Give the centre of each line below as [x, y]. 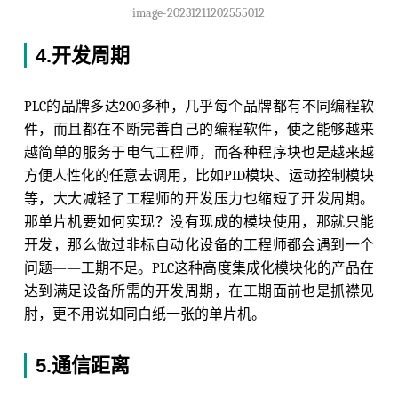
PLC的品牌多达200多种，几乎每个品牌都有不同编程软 [199, 106]
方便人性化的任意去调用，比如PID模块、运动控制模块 [199, 175]
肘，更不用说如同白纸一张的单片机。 [144, 314]
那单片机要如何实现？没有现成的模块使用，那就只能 [199, 222]
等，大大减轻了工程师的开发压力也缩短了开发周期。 [199, 199]
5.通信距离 [82, 365]
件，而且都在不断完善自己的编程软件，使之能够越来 [199, 129]
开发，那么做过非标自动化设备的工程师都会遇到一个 [199, 245]
